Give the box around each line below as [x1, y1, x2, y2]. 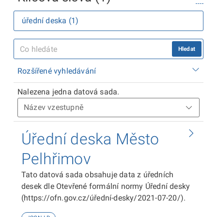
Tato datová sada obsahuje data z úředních [21, 170, 174, 179]
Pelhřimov [21, 150, 91, 168]
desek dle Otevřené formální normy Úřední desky [21, 182, 190, 191]
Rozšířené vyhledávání [17, 66, 96, 76]
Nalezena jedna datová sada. [17, 87, 120, 96]
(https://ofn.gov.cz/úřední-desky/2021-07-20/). [21, 193, 186, 202]
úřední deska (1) [22, 16, 79, 25]
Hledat [178, 46, 195, 52]
